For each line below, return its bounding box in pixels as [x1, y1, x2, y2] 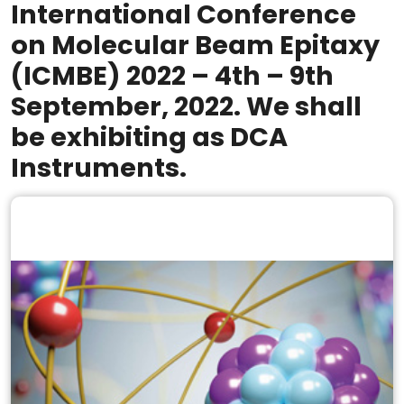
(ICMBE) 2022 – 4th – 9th [11, 58, 334, 94]
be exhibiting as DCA [11, 119, 288, 155]
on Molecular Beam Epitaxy [11, 27, 380, 63]
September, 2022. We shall [11, 88, 362, 124]
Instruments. [11, 150, 187, 186]
